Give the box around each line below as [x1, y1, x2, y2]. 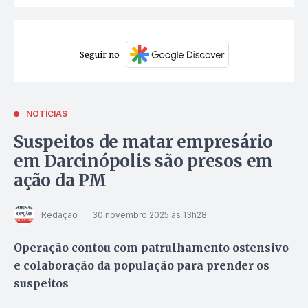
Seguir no [79, 49, 120, 60]
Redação [41, 209, 78, 220]
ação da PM [14, 170, 107, 192]
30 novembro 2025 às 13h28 [92, 209, 207, 220]
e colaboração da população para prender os [14, 258, 269, 273]
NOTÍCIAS [26, 109, 67, 120]
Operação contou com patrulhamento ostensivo [14, 241, 289, 255]
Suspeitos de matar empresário [14, 131, 274, 153]
